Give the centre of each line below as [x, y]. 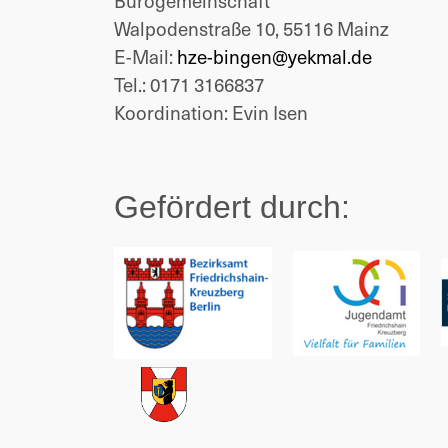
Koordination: [173, 112]
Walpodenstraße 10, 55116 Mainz [251, 28]
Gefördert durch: [232, 207]
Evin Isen [270, 112]
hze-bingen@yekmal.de [274, 56]
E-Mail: [145, 56]
